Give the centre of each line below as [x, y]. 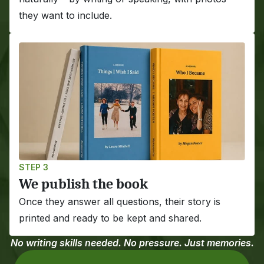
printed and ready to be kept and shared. [110, 218]
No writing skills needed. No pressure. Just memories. [132, 243]
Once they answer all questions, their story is [120, 202]
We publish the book [83, 184]
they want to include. [65, 15]
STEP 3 [34, 167]
